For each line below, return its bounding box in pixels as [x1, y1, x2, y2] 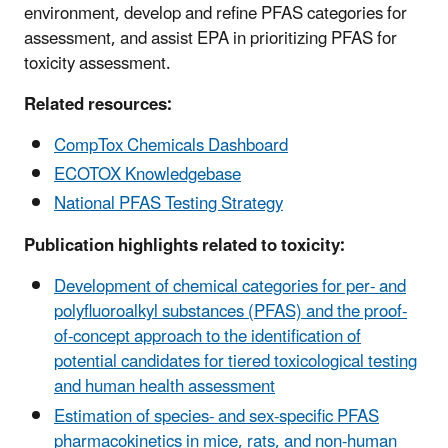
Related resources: [24, 86, 180, 123]
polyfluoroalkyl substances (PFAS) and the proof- [54, 294, 407, 331]
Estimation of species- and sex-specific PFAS [54, 398, 379, 435]
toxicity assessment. [24, 45, 171, 82]
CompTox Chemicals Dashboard [54, 127, 288, 164]
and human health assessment [54, 369, 275, 406]
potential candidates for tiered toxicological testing [54, 344, 417, 381]
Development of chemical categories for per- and [54, 269, 406, 306]
